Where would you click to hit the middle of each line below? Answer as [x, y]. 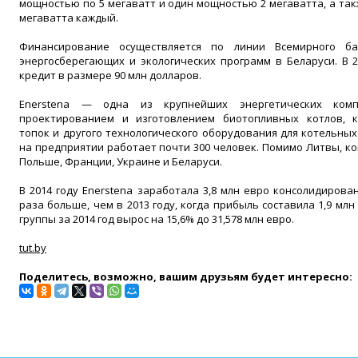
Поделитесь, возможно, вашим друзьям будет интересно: [186, 276]
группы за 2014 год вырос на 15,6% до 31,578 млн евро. [157, 219]
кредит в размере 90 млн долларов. [110, 75]
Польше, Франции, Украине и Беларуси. [121, 161]
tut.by [33, 248]
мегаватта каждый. [69, 18]
